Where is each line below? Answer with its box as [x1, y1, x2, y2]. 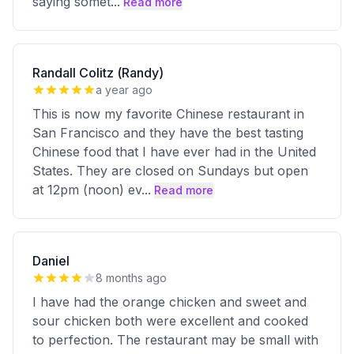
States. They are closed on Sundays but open [32, 163, 308, 179]
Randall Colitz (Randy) [32, 65, 164, 81]
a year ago [96, 83, 153, 96]
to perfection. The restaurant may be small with [32, 332, 318, 348]
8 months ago [96, 271, 167, 284]
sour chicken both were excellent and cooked [32, 313, 308, 329]
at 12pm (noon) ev [32, 182, 141, 198]
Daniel [32, 253, 70, 269]
